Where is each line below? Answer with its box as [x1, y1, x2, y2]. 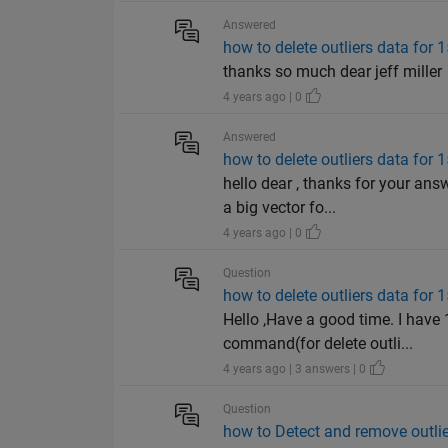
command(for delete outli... [223, 334, 414, 354]
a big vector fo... [223, 198, 337, 218]
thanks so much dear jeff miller [223, 62, 443, 82]
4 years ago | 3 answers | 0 [223, 362, 370, 377]
